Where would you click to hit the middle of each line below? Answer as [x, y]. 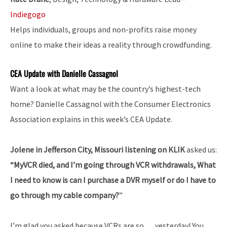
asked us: [202, 149]
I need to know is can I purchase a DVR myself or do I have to [113, 180]
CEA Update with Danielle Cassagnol [64, 73]
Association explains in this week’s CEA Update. [91, 119]
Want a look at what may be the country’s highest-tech [105, 88]
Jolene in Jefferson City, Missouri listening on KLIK [98, 149]
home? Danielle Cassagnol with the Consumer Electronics [110, 104]
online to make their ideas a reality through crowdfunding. [111, 44]
